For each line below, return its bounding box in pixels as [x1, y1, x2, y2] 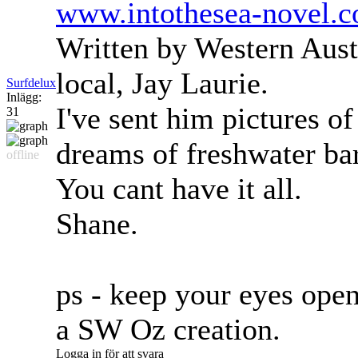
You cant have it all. [56, 172, 302, 206]
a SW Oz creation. [56, 312, 280, 347]
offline [6, 148, 39, 162]
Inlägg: [6, 90, 42, 105]
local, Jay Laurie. [56, 66, 268, 101]
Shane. [56, 207, 138, 241]
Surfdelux [6, 76, 56, 90]
